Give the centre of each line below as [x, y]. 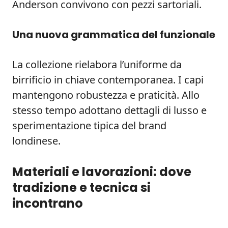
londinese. [36, 141]
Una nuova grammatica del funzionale [114, 35]
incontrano [48, 203]
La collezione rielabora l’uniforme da [97, 64]
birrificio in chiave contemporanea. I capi [108, 80]
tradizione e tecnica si [81, 188]
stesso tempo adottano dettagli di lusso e [109, 110]
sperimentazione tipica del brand [89, 125]
